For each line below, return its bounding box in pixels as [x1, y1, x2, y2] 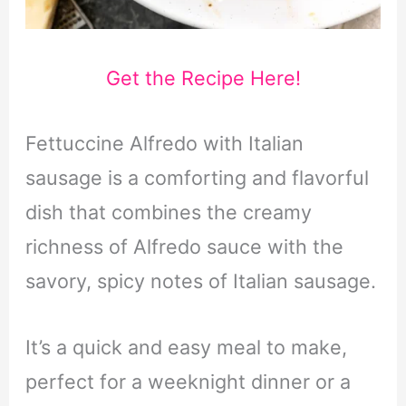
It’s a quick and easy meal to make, [24, 334, 347, 359]
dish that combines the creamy [24, 200, 312, 225]
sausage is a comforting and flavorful [24, 166, 369, 190]
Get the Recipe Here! [105, 65, 301, 90]
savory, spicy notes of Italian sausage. [24, 269, 376, 294]
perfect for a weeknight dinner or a [24, 369, 351, 393]
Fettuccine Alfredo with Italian [24, 131, 304, 156]
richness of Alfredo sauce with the [24, 235, 343, 259]
